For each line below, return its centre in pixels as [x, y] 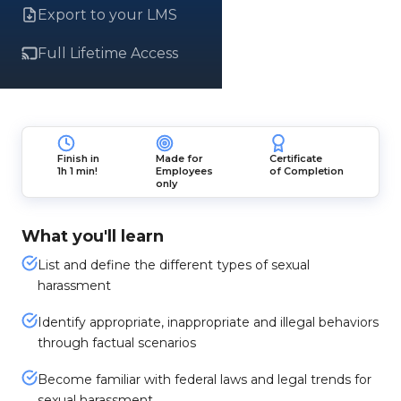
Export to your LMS [107, 15]
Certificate [295, 158]
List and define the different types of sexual [174, 265]
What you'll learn [93, 236]
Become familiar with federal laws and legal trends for [205, 380]
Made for [179, 158]
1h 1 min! [78, 171]
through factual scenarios [117, 343]
